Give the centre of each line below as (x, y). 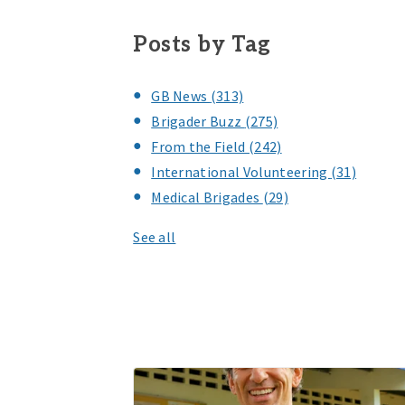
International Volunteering (241, 171)
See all (155, 236)
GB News (181, 95)
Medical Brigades (207, 197)
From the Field (200, 146)
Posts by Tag (202, 44)
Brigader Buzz (198, 121)
